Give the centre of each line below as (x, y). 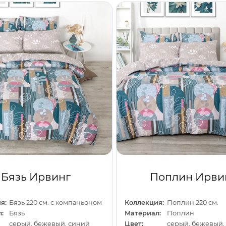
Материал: (143, 213)
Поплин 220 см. (192, 202)
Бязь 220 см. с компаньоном (56, 202)
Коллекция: (145, 202)
